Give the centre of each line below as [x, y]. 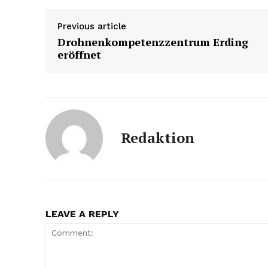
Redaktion [158, 138]
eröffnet [79, 55]
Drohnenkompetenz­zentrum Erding [153, 42]
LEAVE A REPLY [82, 214]
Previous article [92, 27]
